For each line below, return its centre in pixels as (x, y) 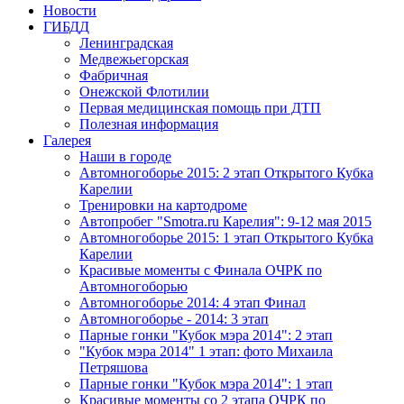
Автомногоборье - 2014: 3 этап (174, 319)
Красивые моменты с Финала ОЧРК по (201, 270)
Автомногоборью (133, 286)
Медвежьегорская (134, 59)
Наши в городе (125, 156)
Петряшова (114, 367)
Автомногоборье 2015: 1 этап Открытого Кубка (226, 238)
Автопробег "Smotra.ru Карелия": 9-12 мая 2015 (225, 221)
